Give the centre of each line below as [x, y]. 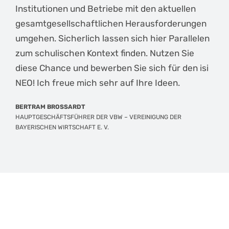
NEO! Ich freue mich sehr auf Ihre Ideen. [97, 83]
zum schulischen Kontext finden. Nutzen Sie [105, 53]
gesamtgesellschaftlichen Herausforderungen [111, 24]
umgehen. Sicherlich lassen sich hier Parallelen [112, 39]
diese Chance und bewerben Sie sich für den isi [112, 68]
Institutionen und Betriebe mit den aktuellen [105, 9]
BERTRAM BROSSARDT [50, 107]
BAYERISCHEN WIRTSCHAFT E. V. [62, 128]
